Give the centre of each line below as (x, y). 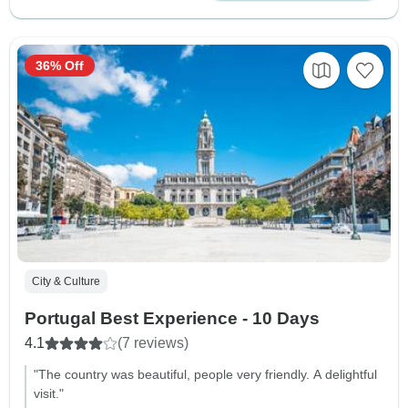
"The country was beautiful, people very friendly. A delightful (205, 375)
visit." (49, 394)
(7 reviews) (153, 343)
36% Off (60, 66)
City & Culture (66, 282)
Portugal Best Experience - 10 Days (172, 319)
